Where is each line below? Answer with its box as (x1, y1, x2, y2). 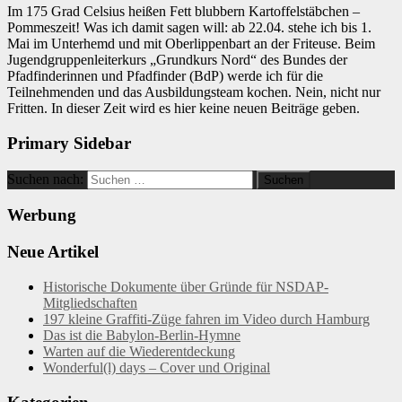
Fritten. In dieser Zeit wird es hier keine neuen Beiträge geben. (7, 100, 360, 117)
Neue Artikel (7, 242, 99, 262)
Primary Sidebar (7, 134, 131, 153)
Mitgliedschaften (43, 294, 137, 310)
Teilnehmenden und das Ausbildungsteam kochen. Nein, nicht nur (7, 84, 380, 100)
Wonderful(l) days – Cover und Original (43, 359, 270, 375)
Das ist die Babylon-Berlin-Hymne (43, 327, 240, 343)
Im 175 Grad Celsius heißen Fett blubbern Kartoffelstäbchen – (7, 4, 360, 20)
